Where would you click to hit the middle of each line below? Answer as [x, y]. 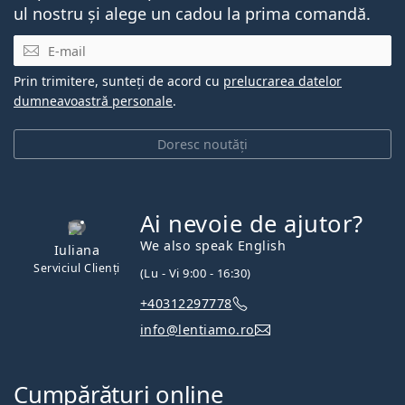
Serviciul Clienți [77, 268]
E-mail [35, 44]
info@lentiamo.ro [198, 330]
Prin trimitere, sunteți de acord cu [118, 80]
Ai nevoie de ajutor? [252, 223]
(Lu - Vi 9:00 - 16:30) [196, 273]
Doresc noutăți [202, 144]
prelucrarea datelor [283, 80]
